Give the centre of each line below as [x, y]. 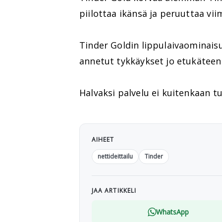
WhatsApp [172, 212]
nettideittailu [115, 156]
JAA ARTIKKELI [114, 190]
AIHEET [103, 139]
